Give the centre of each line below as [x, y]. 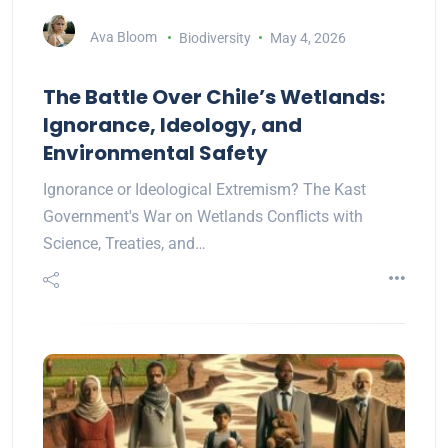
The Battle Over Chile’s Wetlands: [214, 97]
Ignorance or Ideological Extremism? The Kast [204, 190]
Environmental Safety [155, 153]
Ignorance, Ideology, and [172, 125]
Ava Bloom [123, 37]
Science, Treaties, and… [124, 244]
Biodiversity [214, 37]
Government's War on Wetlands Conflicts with [203, 217]
